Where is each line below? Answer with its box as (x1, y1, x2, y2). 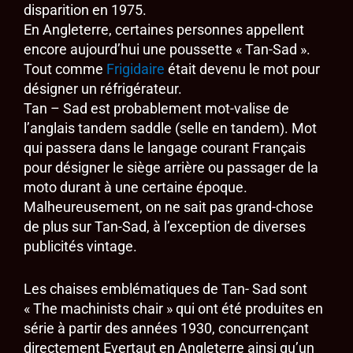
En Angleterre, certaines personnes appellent (24, 21, 304, 39)
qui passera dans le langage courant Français (24, 139, 306, 157)
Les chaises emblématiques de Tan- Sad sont (24, 281, 307, 298)
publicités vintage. (24, 238, 137, 255)
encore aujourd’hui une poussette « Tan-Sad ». (24, 41, 310, 58)
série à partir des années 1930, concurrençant (24, 320, 309, 337)
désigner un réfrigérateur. (24, 80, 182, 98)
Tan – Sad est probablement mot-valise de (24, 100, 289, 117)
